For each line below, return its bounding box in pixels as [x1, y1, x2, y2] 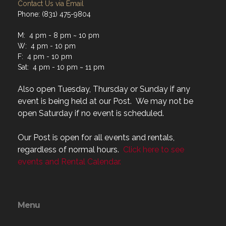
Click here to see [123, 145, 184, 155]
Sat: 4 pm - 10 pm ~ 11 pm [18, 63, 104, 72]
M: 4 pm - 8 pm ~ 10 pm [18, 31, 99, 40]
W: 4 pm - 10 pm [18, 42, 76, 50]
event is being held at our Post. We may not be [18, 96, 193, 106]
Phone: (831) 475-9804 [18, 10, 91, 19]
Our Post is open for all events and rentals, [18, 133, 175, 143]
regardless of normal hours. [18, 145, 123, 155]
